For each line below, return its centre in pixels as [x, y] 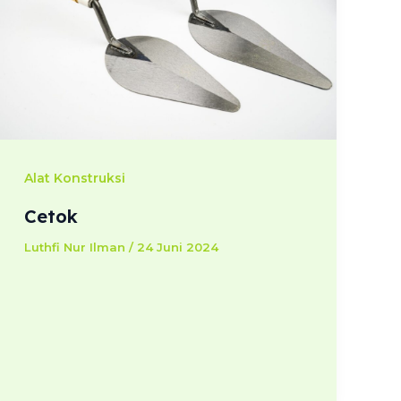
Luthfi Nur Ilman [76, 247]
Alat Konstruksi [74, 179]
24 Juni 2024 [177, 247]
